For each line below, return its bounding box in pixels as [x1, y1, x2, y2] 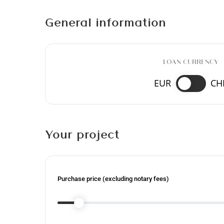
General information [45, 13, 166, 30]
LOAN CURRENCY [162, 56, 218, 66]
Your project [45, 125, 119, 142]
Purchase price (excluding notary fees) [57, 174, 169, 182]
